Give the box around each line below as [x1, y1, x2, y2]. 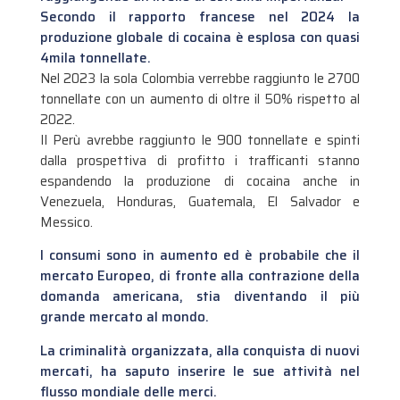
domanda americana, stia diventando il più [39, 286, 361, 308]
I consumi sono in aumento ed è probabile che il [39, 245, 361, 267]
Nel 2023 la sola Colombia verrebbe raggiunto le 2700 [39, 68, 361, 90]
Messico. [39, 212, 93, 234]
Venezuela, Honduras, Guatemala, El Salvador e [39, 191, 361, 213]
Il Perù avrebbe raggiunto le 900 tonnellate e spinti [39, 129, 361, 152]
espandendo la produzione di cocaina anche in [39, 171, 361, 193]
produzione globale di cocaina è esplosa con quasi [39, 27, 361, 49]
